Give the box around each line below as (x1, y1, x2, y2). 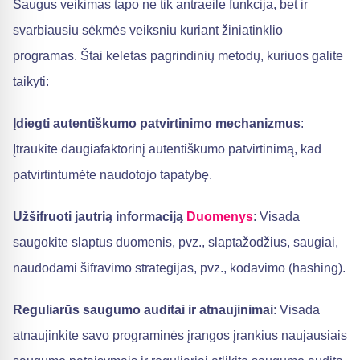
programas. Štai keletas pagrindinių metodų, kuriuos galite (13, 48, 343, 63)
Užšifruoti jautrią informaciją (13, 209, 186, 223)
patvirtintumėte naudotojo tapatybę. (13, 167, 212, 182)
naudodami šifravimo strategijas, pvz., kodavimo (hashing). (13, 260, 346, 275)
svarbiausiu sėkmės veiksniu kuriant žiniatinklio (13, 22, 283, 37)
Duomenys (186, 209, 253, 223)
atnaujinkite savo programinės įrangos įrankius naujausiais (13, 328, 347, 342)
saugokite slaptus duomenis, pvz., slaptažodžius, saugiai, (13, 235, 338, 249)
